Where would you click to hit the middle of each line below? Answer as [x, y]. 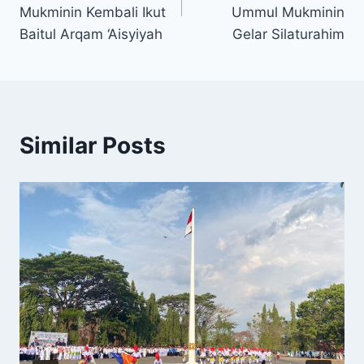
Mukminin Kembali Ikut [93, 13]
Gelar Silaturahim [288, 35]
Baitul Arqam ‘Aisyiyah [91, 35]
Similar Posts [93, 146]
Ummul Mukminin [288, 13]
